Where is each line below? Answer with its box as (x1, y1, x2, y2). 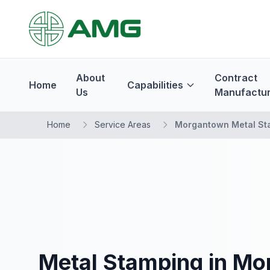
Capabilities (127, 79, 184, 91)
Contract (215, 72, 258, 84)
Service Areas (95, 119, 151, 130)
